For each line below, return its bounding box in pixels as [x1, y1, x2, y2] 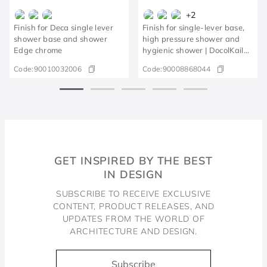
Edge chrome [14, 45, 63, 55]
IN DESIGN [103, 167, 164, 181]
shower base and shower [14, 33, 108, 44]
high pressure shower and [142, 33, 240, 44]
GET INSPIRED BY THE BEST [54, 154, 213, 167]
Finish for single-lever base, [142, 22, 245, 32]
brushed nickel [142, 56, 197, 66]
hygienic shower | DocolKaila [142, 45, 249, 55]
